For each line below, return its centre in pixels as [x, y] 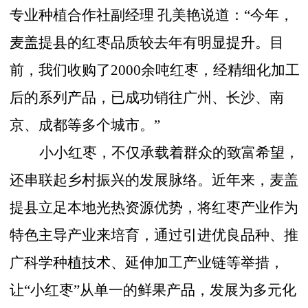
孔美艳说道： [201, 15]
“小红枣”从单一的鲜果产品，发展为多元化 [161, 290]
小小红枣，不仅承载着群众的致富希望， [169, 153]
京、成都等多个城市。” [85, 125]
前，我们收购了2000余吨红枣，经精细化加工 [155, 70]
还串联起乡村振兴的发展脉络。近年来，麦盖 [154, 180]
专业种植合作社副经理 [82, 15]
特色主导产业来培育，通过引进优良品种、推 [154, 235]
